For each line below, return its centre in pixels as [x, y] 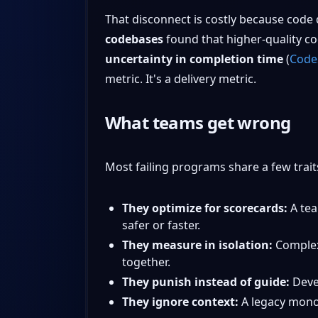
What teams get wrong [198, 122]
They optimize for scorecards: [204, 208]
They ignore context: [180, 301]
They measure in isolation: [197, 245]
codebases [134, 39]
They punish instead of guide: [205, 281]
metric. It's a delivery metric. [180, 78]
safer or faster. [161, 225]
